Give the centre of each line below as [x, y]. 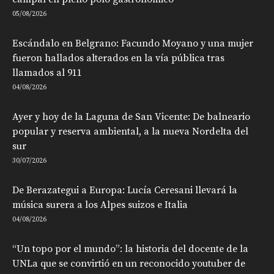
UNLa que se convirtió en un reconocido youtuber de [129, 263]
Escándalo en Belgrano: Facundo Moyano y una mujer [133, 43]
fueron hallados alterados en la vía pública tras [118, 58]
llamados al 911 [47, 72]
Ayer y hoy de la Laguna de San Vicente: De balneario [131, 117]
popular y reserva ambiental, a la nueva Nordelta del [130, 131]
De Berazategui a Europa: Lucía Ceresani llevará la [125, 190]
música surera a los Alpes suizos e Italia [100, 205]
